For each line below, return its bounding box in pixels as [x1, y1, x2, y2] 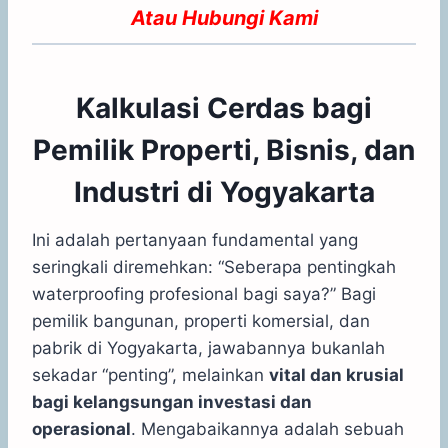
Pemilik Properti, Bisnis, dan [33, 132, 415, 167]
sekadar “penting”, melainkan [32, 364, 269, 385]
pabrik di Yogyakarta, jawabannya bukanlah [32, 337, 385, 358]
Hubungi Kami [181, 5, 318, 30]
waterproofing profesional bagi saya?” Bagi [32, 283, 376, 304]
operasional [32, 418, 131, 439]
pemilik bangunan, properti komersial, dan [32, 310, 370, 331]
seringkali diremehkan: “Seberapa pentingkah [32, 256, 396, 277]
